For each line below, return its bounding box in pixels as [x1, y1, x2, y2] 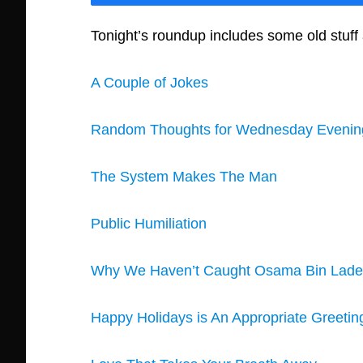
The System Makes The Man [91, 169, 277, 185]
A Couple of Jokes [91, 75, 208, 91]
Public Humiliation [91, 216, 207, 232]
